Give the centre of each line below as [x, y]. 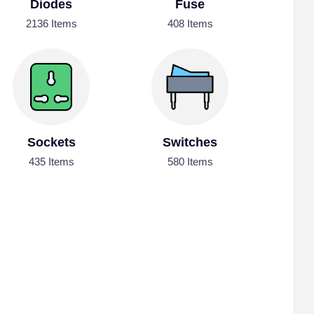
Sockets [51, 143]
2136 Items [51, 24]
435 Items [51, 162]
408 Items [190, 24]
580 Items [190, 162]
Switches [190, 143]
